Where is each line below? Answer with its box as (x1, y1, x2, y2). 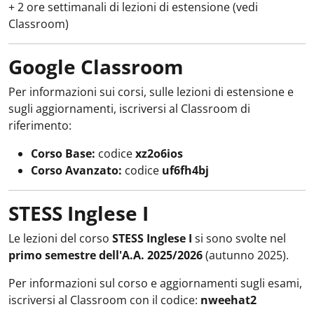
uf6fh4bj (162, 163, 209, 178)
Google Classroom (8, 53, 184, 80)
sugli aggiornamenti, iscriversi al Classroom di (8, 101, 250, 116)
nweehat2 (200, 292, 257, 308)
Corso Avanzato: (31, 163, 122, 178)
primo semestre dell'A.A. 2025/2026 (8, 247, 203, 263)
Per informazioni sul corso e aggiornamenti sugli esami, (8, 275, 302, 291)
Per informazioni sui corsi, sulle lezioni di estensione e (8, 84, 294, 100)
